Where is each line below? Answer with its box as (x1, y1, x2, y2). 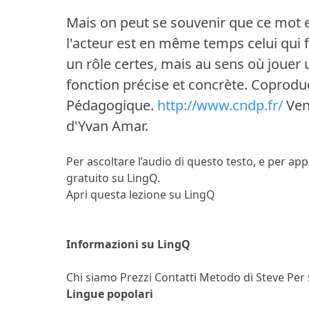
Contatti (154, 269, 199, 285)
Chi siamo (66, 269, 120, 285)
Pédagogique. (66, 95, 154, 114)
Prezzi (120, 269, 154, 285)
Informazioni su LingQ (66, 236, 190, 252)
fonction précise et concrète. (66, 74, 248, 94)
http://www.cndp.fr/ (157, 95, 283, 114)
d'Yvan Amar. (66, 116, 148, 135)
